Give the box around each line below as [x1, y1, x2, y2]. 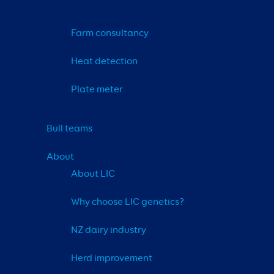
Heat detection [71, 55, 138, 68]
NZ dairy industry [71, 224, 146, 237]
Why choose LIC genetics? [71, 196, 185, 209]
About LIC [71, 168, 115, 180]
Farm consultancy [71, 27, 149, 40]
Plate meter [71, 83, 123, 96]
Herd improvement [71, 252, 152, 265]
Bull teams [46, 122, 92, 135]
